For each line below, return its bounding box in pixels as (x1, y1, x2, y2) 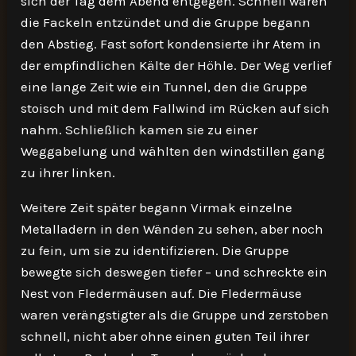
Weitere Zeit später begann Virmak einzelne (21, 199, 293, 215)
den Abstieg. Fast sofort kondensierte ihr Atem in (21, 36, 322, 52)
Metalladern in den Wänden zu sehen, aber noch (21, 221, 324, 237)
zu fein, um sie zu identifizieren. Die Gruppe (21, 242, 290, 258)
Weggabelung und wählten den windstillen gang (21, 143, 326, 159)
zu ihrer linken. (21, 164, 116, 180)
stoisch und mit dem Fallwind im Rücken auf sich (21, 100, 331, 116)
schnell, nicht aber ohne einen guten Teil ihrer (21, 328, 310, 344)
